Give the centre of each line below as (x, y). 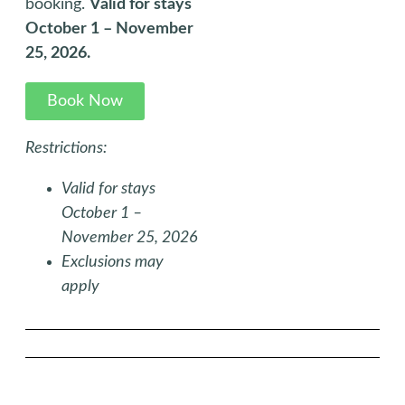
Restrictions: (66, 148)
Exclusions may (113, 262)
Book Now (85, 101)
